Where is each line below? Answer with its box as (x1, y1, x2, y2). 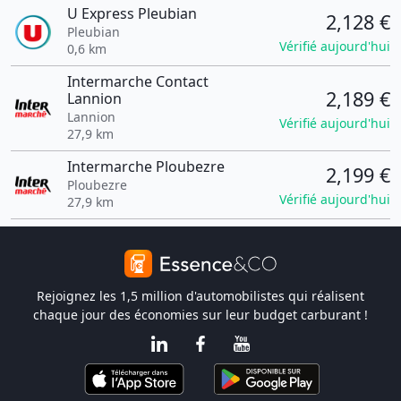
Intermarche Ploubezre (66, 157, 225, 176)
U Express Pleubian (66, 4, 197, 23)
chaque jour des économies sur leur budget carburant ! (33, 306, 368, 323)
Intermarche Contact (66, 72, 209, 91)
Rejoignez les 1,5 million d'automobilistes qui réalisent (37, 287, 364, 304)
